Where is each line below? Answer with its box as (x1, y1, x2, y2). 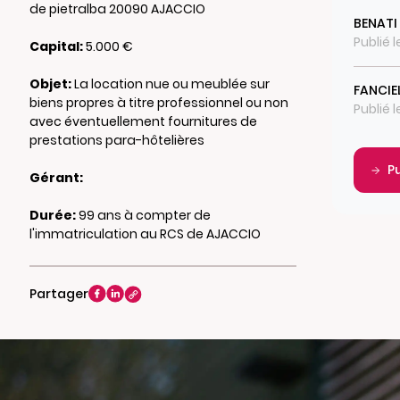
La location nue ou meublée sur (71, 75, 270, 93)
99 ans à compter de (75, 206, 211, 224)
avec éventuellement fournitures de (29, 112, 257, 130)
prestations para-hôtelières (29, 131, 204, 149)
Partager (29, 285, 88, 303)
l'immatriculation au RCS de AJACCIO (29, 225, 261, 243)
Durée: (29, 206, 76, 224)
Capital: (29, 37, 83, 55)
